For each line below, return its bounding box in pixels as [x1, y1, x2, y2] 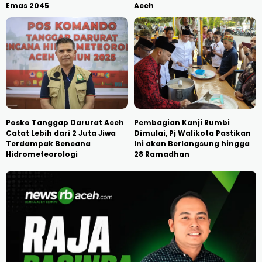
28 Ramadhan [134, 149, 189, 160]
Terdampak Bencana [6, 139, 91, 149]
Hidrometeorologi [6, 149, 78, 160]
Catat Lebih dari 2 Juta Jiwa [6, 128, 116, 139]
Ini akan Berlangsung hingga [134, 139, 250, 149]
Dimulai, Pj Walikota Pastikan [134, 128, 251, 139]
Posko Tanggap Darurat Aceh [6, 118, 124, 128]
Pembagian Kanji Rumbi [134, 118, 230, 128]
